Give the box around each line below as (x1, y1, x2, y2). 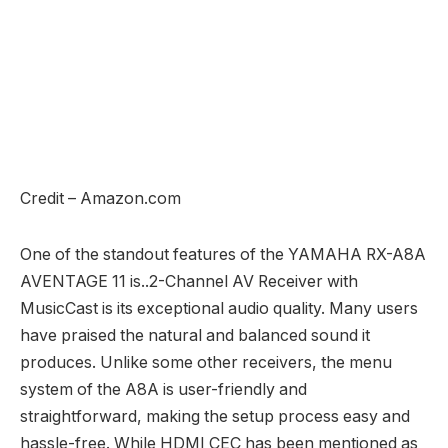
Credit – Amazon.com (20, 188, 181, 208)
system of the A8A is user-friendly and (20, 380, 307, 400)
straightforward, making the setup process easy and (20, 407, 410, 427)
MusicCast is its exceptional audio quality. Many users (20, 299, 418, 319)
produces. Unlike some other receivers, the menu (20, 353, 392, 373)
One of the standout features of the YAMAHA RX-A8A (20, 245, 426, 265)
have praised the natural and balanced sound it (20, 326, 370, 346)
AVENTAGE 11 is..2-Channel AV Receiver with (20, 272, 358, 292)
